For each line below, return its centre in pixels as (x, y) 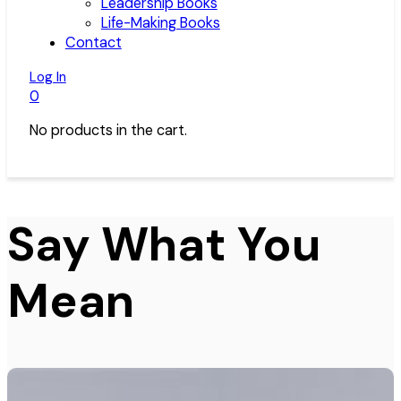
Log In (47, 77)
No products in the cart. (108, 131)
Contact (93, 42)
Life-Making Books (160, 22)
